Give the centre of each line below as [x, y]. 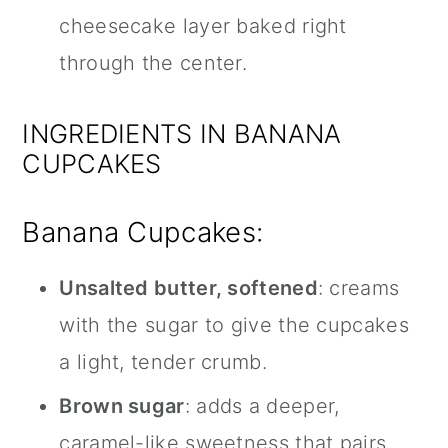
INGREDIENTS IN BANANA [182, 133]
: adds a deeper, [262, 405]
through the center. [153, 62]
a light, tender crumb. [163, 361]
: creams [358, 287]
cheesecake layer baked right [203, 25]
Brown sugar [122, 405]
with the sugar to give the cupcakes [234, 324]
